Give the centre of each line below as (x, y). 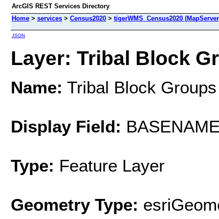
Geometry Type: (75, 204)
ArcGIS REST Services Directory (61, 6)
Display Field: (66, 126)
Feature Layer (112, 165)
